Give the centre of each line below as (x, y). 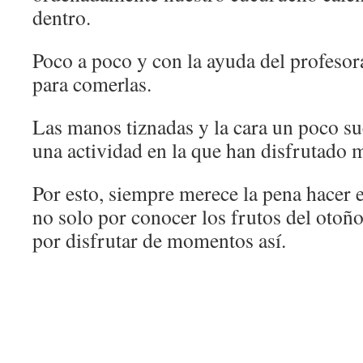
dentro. (62, 17)
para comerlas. (92, 83)
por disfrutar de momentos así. (159, 240)
